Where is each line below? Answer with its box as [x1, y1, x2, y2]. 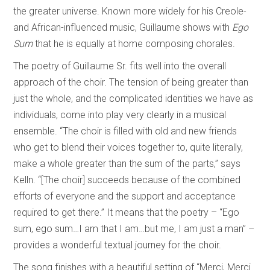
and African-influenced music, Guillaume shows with [13, 21, 233, 33]
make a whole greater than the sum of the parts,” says [13, 157, 241, 169]
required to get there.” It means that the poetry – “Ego [13, 206, 240, 218]
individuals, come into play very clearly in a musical [13, 108, 227, 121]
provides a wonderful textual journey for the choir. [13, 239, 222, 251]
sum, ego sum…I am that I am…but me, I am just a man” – [13, 222, 255, 234]
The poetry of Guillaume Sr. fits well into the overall [13, 60, 227, 72]
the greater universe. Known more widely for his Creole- [13, 5, 247, 17]
